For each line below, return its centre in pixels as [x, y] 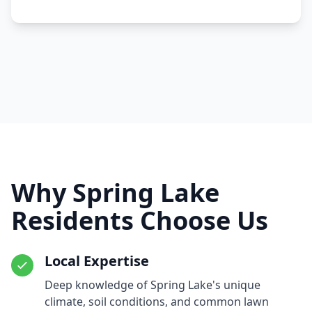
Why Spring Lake [115, 193]
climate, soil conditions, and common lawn [157, 302]
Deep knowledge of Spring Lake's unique [153, 285]
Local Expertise [97, 261]
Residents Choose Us [140, 221]
